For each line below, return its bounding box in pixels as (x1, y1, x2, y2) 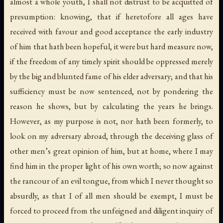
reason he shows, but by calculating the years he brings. (10, 101, 213, 112)
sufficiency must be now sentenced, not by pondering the (10, 86, 213, 97)
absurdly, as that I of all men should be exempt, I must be (10, 190, 213, 202)
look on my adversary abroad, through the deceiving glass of (10, 130, 213, 142)
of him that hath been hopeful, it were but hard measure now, (10, 41, 213, 52)
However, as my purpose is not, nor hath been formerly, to (10, 115, 213, 127)
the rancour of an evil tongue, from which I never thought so (10, 175, 213, 187)
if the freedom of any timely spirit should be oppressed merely (10, 56, 213, 67)
